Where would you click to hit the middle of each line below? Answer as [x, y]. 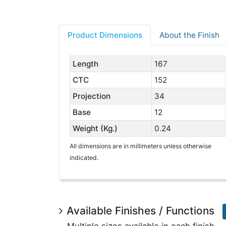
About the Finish [189, 35]
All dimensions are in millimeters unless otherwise [140, 146]
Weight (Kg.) [95, 128]
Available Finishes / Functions [140, 211]
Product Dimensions [105, 35]
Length [85, 64]
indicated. [84, 158]
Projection [91, 96]
